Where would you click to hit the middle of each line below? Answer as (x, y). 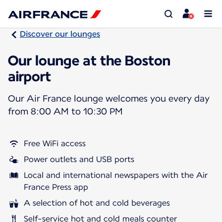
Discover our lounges (60, 34)
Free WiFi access (55, 143)
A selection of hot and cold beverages (97, 203)
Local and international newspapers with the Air (116, 175)
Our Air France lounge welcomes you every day (109, 98)
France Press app (56, 187)
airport (29, 76)
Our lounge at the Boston (89, 60)
